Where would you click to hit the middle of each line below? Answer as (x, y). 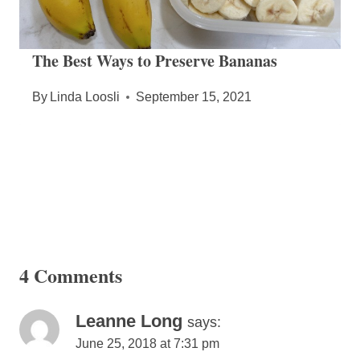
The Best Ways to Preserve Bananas (155, 61)
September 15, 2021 (194, 97)
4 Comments (71, 276)
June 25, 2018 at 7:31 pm (147, 344)
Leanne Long (129, 321)
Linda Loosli (85, 97)
